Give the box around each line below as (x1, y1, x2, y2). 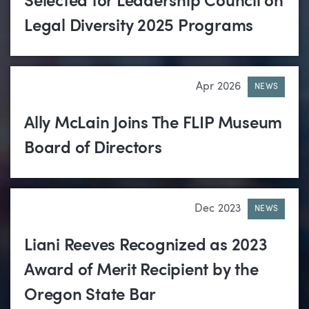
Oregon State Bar (24, 288, 157, 305)
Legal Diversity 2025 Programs (24, 19, 254, 36)
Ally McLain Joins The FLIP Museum (24, 116, 283, 133)
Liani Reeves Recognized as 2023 (24, 238, 268, 255)
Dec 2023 (194, 203, 241, 215)
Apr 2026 (195, 81, 241, 93)
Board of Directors (24, 141, 162, 158)
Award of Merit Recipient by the (24, 263, 259, 280)
